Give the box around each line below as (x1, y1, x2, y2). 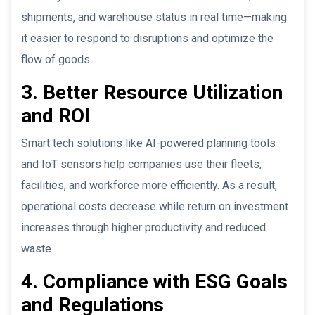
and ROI (21, 103, 90, 127)
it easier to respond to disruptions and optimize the (21, 31, 274, 45)
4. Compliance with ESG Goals (21, 269, 288, 293)
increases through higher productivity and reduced (21, 220, 266, 234)
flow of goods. (21, 52, 92, 66)
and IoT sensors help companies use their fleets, (21, 157, 262, 171)
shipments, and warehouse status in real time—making (21, 10, 287, 24)
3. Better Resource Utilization (21, 80, 283, 104)
